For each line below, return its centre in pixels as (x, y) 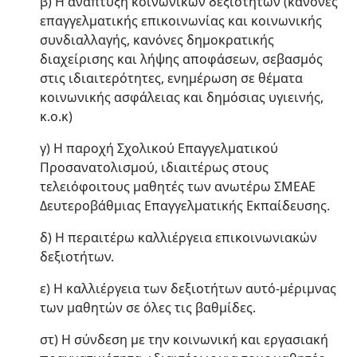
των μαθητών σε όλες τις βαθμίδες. (148, 308)
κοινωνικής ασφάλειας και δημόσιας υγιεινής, (182, 97)
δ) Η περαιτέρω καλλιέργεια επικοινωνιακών (178, 237)
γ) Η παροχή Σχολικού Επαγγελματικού (159, 148)
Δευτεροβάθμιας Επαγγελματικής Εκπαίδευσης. (185, 206)
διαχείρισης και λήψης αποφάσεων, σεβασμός (181, 59)
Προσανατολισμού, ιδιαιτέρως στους (154, 167)
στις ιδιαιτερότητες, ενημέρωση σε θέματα (171, 78)
